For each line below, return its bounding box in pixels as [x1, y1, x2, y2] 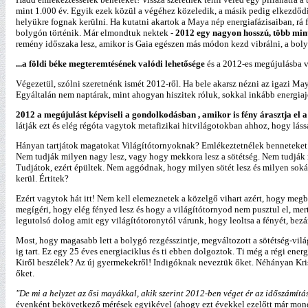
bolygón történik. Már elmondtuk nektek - [16, 27, 173, 38]
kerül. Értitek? [16, 173, 69, 184]
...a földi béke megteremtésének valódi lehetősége [16, 58, 205, 69]
